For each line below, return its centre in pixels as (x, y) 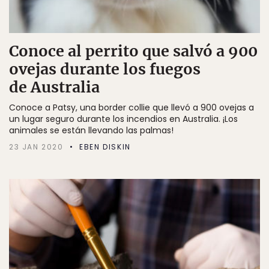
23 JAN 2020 (36, 147)
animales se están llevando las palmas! (91, 130)
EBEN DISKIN (105, 147)
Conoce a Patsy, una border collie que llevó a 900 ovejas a (131, 107)
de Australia (54, 87)
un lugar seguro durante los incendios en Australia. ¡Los (123, 119)
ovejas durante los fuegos (105, 69)
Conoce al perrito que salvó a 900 (133, 51)
